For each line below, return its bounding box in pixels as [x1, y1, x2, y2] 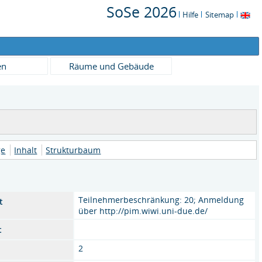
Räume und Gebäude [68, 60, 154, 72]
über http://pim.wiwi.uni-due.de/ [78, 205, 208, 216]
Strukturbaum [46, 144, 101, 156]
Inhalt [14, 144, 37, 156]
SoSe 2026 [106, 2, 177, 22]
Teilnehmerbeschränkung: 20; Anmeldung [78, 194, 244, 205]
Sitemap [205, 9, 234, 20]
